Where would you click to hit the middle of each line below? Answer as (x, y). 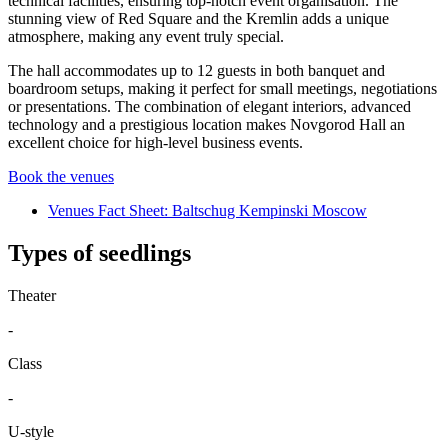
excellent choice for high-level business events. (155, 143)
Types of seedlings (99, 253)
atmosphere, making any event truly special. (146, 37)
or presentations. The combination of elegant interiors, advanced (209, 107)
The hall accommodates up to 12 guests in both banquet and (196, 71)
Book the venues (61, 177)
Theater (32, 295)
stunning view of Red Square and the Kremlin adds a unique (198, 19)
